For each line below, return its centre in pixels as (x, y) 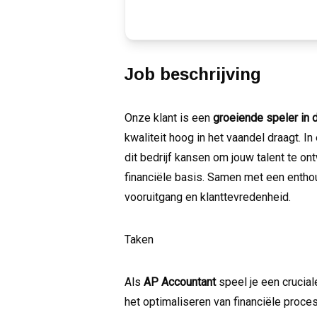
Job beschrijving (193, 74)
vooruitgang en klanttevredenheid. (208, 197)
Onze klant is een (169, 117)
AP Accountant (180, 282)
